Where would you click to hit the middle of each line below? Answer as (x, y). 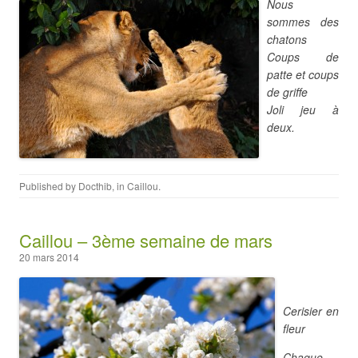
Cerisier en (311, 311)
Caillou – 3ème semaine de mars (146, 240)
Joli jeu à (303, 109)
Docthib (95, 186)
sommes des (303, 22)
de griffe (287, 92)
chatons (287, 39)
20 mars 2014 (49, 257)
